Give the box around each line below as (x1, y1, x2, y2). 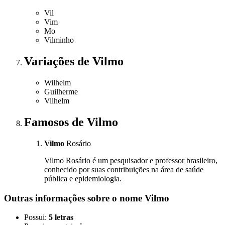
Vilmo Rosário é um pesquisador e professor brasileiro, (44, 156, 217, 165)
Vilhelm (44, 96, 69, 105)
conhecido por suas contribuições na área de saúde (44, 165, 203, 174)
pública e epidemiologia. (44, 174, 122, 183)
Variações (24, 55, 77, 68)
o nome (112, 192, 145, 203)
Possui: (24, 213, 49, 222)
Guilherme (44, 87, 78, 96)
